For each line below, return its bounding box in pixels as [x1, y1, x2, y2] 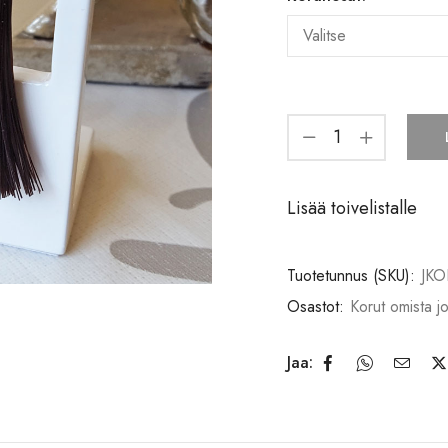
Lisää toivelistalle [287, 194, 417, 221]
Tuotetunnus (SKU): [287, 263, 420, 287]
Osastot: [287, 294, 349, 318]
